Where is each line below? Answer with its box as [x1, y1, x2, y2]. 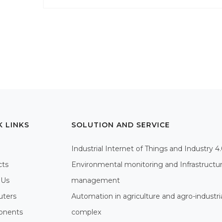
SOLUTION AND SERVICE [71, 120, 170, 130]
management [71, 176, 120, 185]
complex [71, 208, 101, 217]
